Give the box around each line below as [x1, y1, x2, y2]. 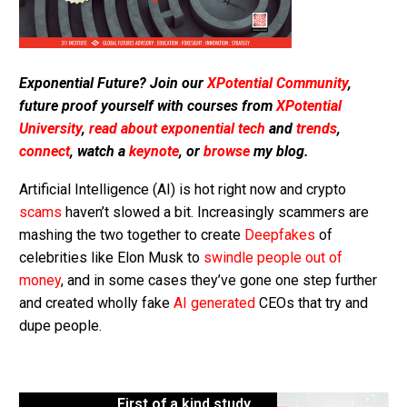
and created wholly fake [19, 294, 174, 313]
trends [296, 119, 337, 137]
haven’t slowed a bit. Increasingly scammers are [62, 203, 369, 222]
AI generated [174, 294, 255, 313]
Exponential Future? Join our [19, 74, 207, 92]
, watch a [70, 142, 129, 160]
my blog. [250, 142, 309, 160]
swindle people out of [203, 249, 342, 267]
